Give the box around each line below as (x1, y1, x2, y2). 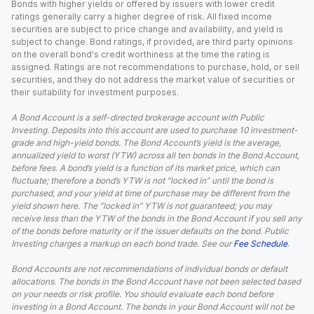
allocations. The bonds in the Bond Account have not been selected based (11, 276, 301, 287)
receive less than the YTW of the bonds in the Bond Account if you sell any (11, 213, 302, 224)
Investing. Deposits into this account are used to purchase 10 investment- (11, 125, 298, 135)
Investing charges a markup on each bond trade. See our (11, 238, 231, 249)
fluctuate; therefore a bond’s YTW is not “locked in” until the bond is (11, 175, 273, 186)
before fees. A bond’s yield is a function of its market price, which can (11, 163, 280, 173)
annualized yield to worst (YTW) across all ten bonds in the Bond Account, (11, 150, 299, 161)
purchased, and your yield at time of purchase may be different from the (11, 188, 289, 198)
